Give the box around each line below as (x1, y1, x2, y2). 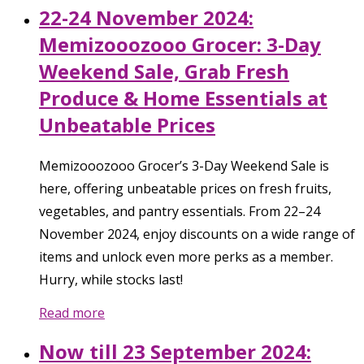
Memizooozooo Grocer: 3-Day (39, 31, 321, 58)
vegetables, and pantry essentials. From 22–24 (39, 202, 320, 221)
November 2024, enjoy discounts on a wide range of (39, 225, 355, 244)
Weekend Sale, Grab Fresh (39, 58, 289, 85)
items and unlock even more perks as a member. (39, 248, 333, 266)
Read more (39, 304, 105, 323)
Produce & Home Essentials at (39, 84, 327, 112)
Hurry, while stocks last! (39, 271, 183, 289)
